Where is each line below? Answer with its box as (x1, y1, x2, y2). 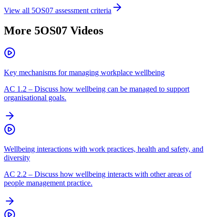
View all (4, 6, 31, 15)
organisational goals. (4, 93, 66, 102)
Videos (67, 24, 103, 37)
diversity (4, 154, 30, 162)
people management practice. (4, 179, 93, 187)
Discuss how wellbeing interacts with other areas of (34, 170, 191, 179)
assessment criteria (53, 6, 111, 15)
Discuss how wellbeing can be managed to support (34, 85, 189, 93)
